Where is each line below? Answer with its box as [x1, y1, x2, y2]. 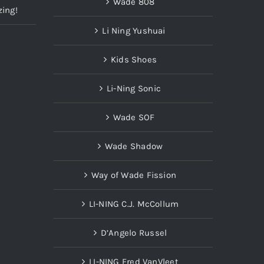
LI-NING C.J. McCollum [88, 198, 179, 209]
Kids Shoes [110, 54, 157, 65]
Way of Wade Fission [91, 169, 177, 180]
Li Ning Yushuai [102, 25, 166, 36]
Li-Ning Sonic [107, 82, 161, 94]
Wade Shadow [104, 140, 163, 151]
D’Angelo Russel [100, 227, 167, 238]
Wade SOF [113, 111, 155, 123]
